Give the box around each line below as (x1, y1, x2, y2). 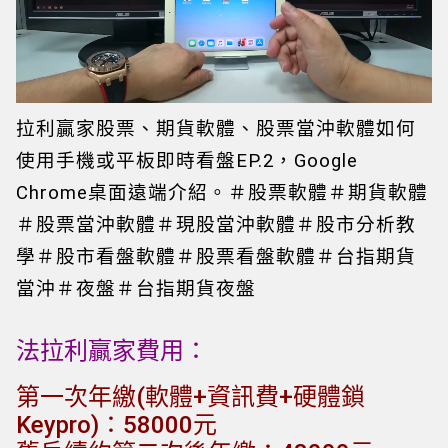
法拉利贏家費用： (16, 336, 208, 365)
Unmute (372, 86, 408, 98)
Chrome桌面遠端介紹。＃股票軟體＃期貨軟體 (16, 181, 428, 204)
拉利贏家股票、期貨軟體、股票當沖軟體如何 (16, 117, 416, 140)
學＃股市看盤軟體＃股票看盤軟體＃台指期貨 (16, 245, 416, 268)
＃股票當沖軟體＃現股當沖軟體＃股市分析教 (16, 213, 416, 236)
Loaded (109, 85, 146, 97)
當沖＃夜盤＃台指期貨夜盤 (16, 277, 256, 300)
